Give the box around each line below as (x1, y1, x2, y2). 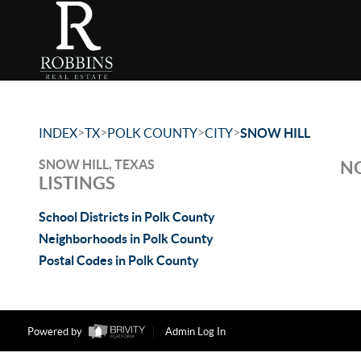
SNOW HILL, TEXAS (39, 157, 155, 172)
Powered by (27, 326, 85, 338)
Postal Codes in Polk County (39, 253, 199, 268)
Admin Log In (164, 326, 226, 338)
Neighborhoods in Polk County (39, 231, 214, 246)
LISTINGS (39, 172, 115, 193)
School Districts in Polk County (39, 210, 215, 224)
